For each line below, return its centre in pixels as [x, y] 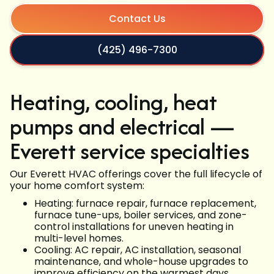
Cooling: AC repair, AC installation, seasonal [138, 250]
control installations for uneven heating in [134, 227]
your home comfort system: [77, 186]
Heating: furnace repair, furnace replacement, [145, 204]
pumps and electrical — [122, 127]
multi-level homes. [79, 239]
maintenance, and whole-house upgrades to [141, 262]
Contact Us [137, 19]
